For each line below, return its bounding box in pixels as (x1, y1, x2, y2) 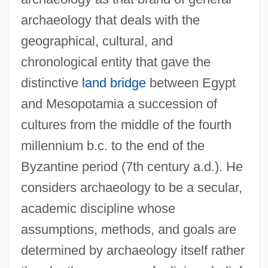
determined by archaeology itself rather (20, 242, 245, 258)
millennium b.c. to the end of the (20, 138, 205, 153)
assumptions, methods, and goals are (20, 221, 236, 237)
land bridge (81, 75, 146, 90)
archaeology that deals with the (20, 12, 200, 28)
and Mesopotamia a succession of (20, 96, 217, 111)
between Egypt (145, 75, 236, 90)
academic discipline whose (20, 200, 175, 216)
